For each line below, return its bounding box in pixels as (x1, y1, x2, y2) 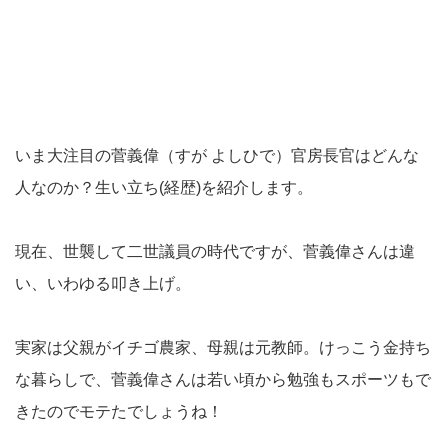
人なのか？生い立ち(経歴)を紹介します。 (15, 179, 313, 197)
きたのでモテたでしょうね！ (15, 403, 223, 421)
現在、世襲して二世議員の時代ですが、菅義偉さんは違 (15, 243, 415, 261)
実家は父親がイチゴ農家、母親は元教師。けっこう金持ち (15, 339, 431, 357)
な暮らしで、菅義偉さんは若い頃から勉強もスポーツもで (15, 371, 431, 389)
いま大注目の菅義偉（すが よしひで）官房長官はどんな (15, 147, 419, 165)
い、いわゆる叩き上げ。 (15, 275, 191, 293)
